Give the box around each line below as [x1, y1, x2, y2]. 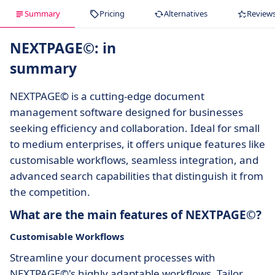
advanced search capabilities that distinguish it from [10, 169, 263, 184]
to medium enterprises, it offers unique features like [10, 137, 265, 152]
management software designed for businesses [10, 105, 243, 120]
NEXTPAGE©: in [10, 38, 116, 58]
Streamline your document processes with [10, 250, 215, 265]
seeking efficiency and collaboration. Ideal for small [10, 121, 260, 136]
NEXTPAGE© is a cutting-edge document [10, 89, 204, 104]
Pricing [99, 8, 125, 20]
